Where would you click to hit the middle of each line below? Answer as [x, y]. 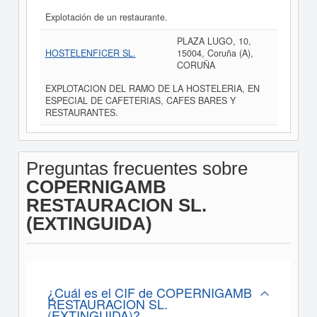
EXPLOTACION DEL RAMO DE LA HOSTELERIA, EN [152, 88]
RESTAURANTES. [81, 113]
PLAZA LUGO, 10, [214, 41]
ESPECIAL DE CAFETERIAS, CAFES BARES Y [140, 100]
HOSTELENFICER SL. [90, 53]
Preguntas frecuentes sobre [137, 168]
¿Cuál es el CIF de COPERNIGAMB [149, 292]
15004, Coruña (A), [215, 53]
